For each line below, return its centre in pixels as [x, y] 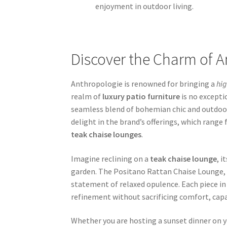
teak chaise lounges [106, 135]
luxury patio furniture [141, 97]
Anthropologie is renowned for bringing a [144, 84]
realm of [87, 97]
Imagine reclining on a [111, 158]
